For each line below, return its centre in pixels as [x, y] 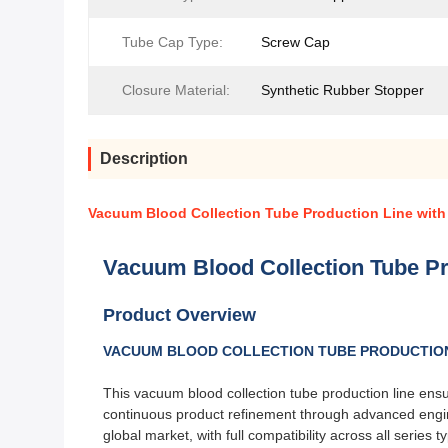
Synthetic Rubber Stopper [342, 90]
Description [144, 159]
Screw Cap [295, 42]
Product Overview [179, 315]
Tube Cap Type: [172, 42]
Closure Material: [176, 90]
